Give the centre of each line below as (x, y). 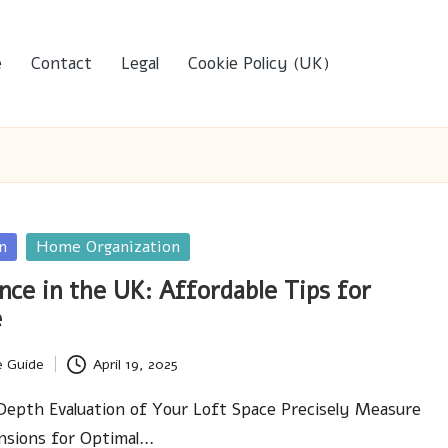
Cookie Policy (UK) (259, 63)
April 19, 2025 (135, 364)
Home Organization (108, 247)
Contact (61, 63)
